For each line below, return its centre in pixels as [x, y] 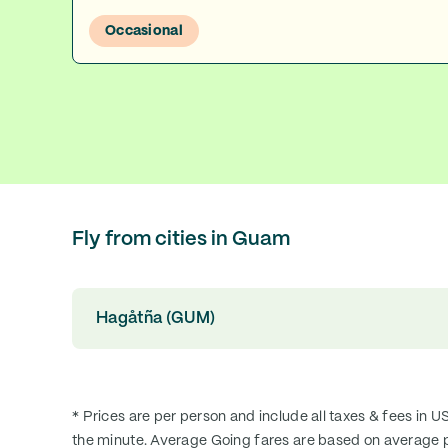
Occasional [144, 31]
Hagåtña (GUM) [156, 318]
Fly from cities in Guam [181, 239]
